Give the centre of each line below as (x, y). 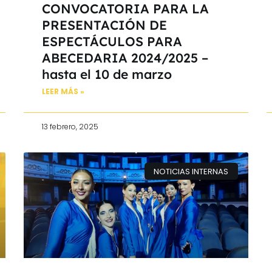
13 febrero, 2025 (70, 126)
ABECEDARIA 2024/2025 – (125, 57)
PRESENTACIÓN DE (104, 25)
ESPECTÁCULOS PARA (112, 41)
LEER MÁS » (63, 91)
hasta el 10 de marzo (107, 74)
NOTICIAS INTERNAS (191, 171)
